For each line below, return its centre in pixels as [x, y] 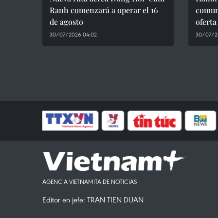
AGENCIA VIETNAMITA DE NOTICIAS [90, 182]
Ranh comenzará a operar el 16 [104, 10]
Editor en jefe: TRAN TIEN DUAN [93, 200]
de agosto [66, 22]
